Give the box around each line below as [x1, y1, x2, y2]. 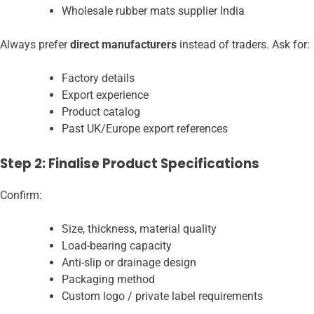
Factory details [62, 71, 135, 86]
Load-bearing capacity [62, 238, 172, 252]
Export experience [62, 88, 149, 102]
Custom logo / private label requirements [62, 289, 263, 303]
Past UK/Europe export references [62, 122, 228, 136]
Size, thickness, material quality [62, 221, 217, 235]
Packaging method [62, 272, 155, 286]
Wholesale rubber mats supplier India [62, 4, 245, 18]
